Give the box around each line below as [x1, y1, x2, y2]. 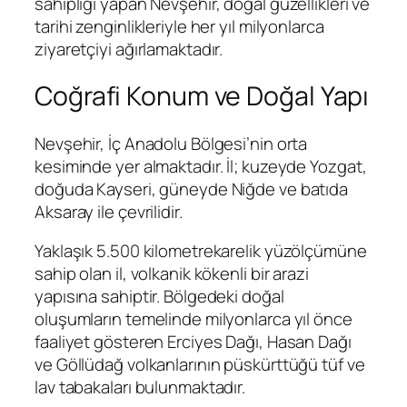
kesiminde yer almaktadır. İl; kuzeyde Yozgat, [35, 154, 367, 178]
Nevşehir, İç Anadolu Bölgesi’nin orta [35, 131, 308, 155]
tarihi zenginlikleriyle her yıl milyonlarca [35, 14, 324, 38]
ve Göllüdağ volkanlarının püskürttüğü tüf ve [35, 352, 365, 377]
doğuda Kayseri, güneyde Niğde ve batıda [35, 176, 349, 201]
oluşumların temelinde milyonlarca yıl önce [35, 307, 352, 332]
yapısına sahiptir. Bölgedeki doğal [35, 284, 284, 309]
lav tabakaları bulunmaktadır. [35, 375, 246, 400]
